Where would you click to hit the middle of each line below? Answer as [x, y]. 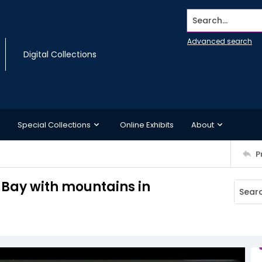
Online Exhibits [147, 125]
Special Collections [54, 125]
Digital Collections [60, 54]
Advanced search [220, 41]
